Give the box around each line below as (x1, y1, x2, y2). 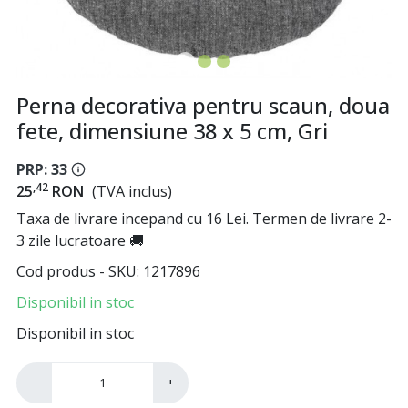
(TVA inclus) (92, 181, 173, 201)
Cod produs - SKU (16, 260, 137, 281)
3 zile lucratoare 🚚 (16, 229, 144, 250)
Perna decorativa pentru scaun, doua (16, 91, 390, 120)
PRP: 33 (16, 159, 67, 179)
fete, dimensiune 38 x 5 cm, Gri (16, 117, 328, 146)
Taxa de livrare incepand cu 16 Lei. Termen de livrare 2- (16, 208, 392, 229)
